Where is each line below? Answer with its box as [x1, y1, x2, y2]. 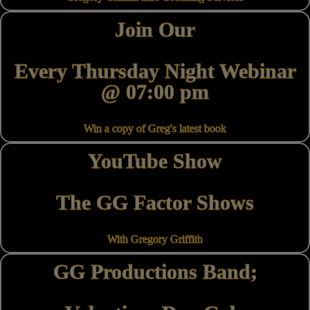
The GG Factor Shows [56, 191, 254, 215]
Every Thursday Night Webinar [14, 60, 296, 83]
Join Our [115, 18, 195, 42]
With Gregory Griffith [107, 233, 203, 246]
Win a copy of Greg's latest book [84, 122, 226, 135]
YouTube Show [88, 149, 222, 173]
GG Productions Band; [53, 260, 257, 284]
